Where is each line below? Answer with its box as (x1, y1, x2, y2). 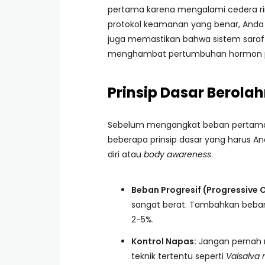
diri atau (108, 148, 144, 160)
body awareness (144, 148, 211, 160)
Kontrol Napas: (131, 235, 196, 247)
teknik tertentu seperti (131, 250, 226, 262)
